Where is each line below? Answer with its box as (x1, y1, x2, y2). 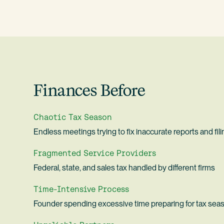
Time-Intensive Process (33, 184, 129, 193)
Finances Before (33, 79, 146, 101)
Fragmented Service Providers (33, 148, 156, 157)
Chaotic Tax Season (33, 112, 112, 121)
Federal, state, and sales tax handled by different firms (33, 163, 215, 173)
